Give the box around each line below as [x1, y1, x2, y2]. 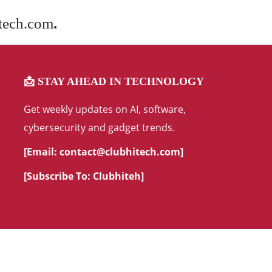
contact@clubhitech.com [59, 145, 180, 158]
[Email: [24, 145, 59, 158]
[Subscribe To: [24, 169, 93, 183]
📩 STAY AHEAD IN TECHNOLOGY [24, 75, 204, 87]
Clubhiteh [93, 169, 141, 183]
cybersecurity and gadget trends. [24, 121, 175, 134]
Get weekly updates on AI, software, [24, 103, 186, 116]
